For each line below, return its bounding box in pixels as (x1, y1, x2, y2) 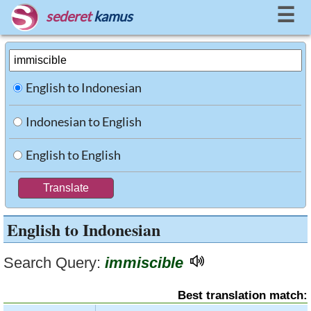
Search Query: (3, 254, 101, 271)
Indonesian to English (26, 114, 142, 129)
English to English (26, 147, 121, 162)
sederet (46, 8, 91, 24)
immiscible (105, 254, 183, 271)
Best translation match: (178, 289, 308, 302)
